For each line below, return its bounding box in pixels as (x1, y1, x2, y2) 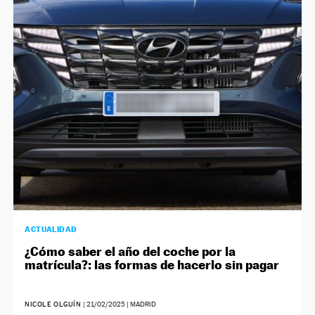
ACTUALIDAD (25, 224, 77, 235)
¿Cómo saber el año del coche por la (25, 244, 236, 259)
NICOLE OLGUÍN (25, 300, 82, 309)
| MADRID (124, 300, 156, 309)
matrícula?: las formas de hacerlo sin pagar (25, 257, 280, 273)
